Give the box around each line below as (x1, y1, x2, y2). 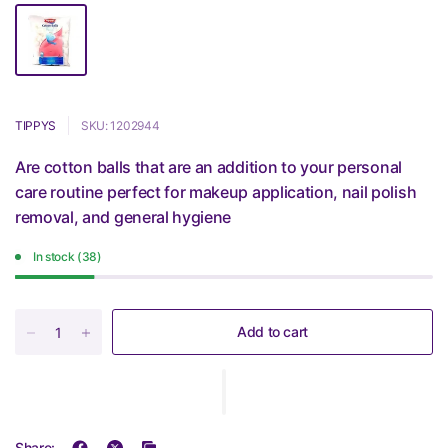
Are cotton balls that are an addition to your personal (15, 157, 402, 177)
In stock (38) (33, 249, 102, 264)
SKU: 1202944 (81, 118, 160, 133)
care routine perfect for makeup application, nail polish (15, 182, 417, 202)
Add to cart (237, 323, 308, 340)
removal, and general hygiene (15, 207, 232, 227)
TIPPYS (15, 118, 57, 133)
